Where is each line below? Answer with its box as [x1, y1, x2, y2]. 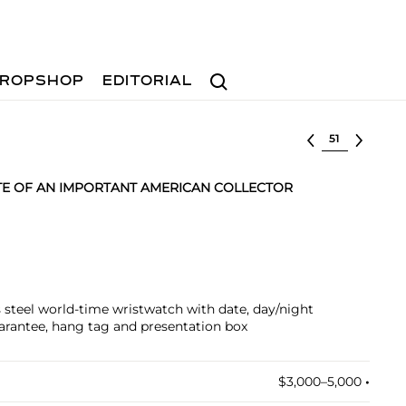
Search [202, 64, 249, 82]
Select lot [321, 129, 383, 145]
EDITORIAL [102, 74, 194, 89]
